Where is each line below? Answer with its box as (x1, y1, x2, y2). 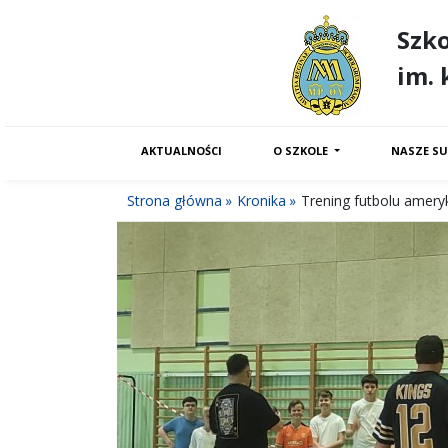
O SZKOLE (272, 143, 331, 158)
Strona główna (127, 191, 222, 210)
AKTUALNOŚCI (141, 143, 222, 158)
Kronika (237, 191, 286, 210)
